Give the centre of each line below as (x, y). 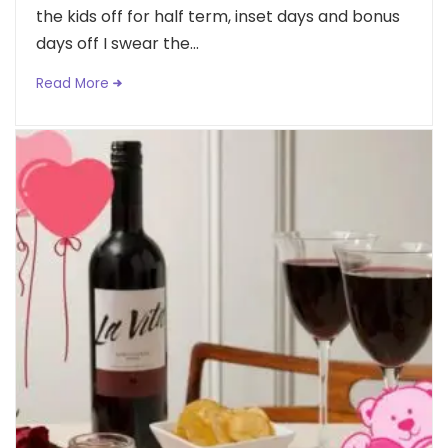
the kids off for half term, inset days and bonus (218, 16)
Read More (72, 83)
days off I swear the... (117, 43)
